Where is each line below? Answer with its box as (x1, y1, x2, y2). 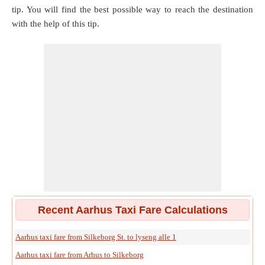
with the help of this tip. (12, 19, 99, 28)
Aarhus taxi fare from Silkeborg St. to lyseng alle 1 (15, 232, 176, 241)
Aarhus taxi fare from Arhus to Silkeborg (15, 250, 144, 259)
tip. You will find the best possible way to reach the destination (12, 5, 253, 14)
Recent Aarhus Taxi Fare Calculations (37, 204, 228, 216)
